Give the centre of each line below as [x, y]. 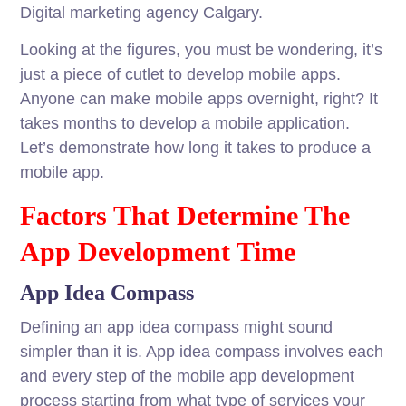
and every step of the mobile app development [188, 377]
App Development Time [158, 252]
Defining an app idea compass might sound [177, 328]
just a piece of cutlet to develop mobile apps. [181, 75]
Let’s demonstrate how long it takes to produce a [196, 148]
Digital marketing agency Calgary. [142, 13]
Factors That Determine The [185, 216]
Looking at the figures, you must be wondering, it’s [202, 50]
